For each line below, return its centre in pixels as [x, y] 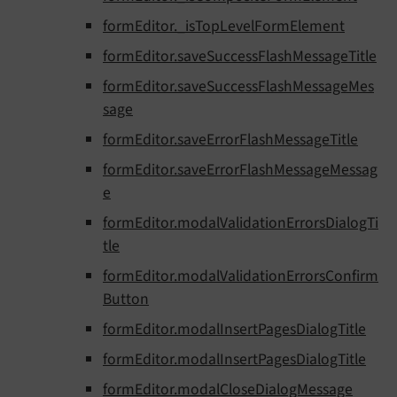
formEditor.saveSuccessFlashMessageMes [238, 87]
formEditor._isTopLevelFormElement [224, 27]
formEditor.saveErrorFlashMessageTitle [230, 140]
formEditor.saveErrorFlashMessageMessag [240, 170]
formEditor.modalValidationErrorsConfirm [241, 276]
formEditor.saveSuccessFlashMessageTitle [240, 57]
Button [126, 300]
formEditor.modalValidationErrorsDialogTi [241, 223]
